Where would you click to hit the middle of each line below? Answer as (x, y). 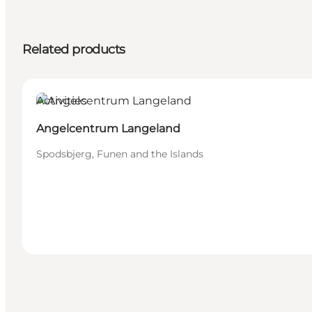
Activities (62, 101)
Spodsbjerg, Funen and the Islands (120, 154)
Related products (74, 50)
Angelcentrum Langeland (108, 129)
